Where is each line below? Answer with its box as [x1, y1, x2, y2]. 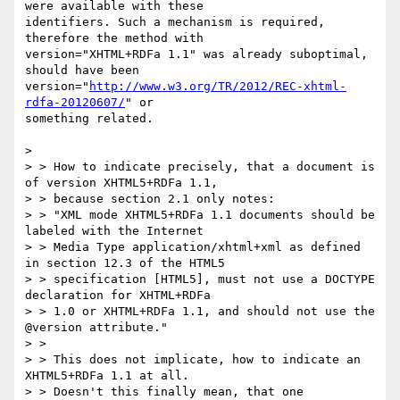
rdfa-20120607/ [25, 96, 125, 110]
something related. [25, 112, 154, 126]
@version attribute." [25, 321, 168, 335]
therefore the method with [25, 31, 204, 46]
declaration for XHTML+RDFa [25, 288, 211, 303]
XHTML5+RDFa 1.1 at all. [25, 369, 189, 383]
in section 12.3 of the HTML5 [25, 256, 225, 271]
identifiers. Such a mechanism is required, [25, 15, 325, 29]
